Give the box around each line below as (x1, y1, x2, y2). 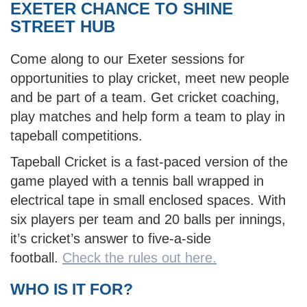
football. (10, 250, 62, 265)
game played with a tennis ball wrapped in (10, 173, 264, 188)
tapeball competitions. (10, 128, 147, 143)
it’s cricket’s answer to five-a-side (10, 231, 211, 246)
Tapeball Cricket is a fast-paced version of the (10, 154, 288, 169)
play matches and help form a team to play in (10, 109, 285, 124)
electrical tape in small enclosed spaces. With (10, 193, 286, 208)
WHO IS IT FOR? (10, 280, 133, 298)
